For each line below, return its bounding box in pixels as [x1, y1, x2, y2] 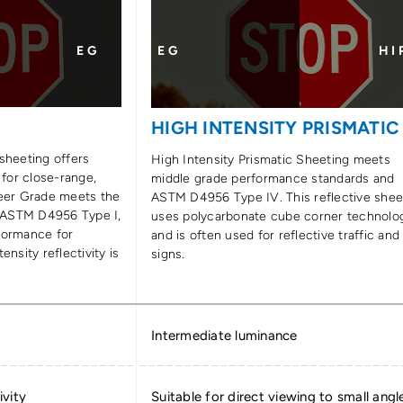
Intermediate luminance [151, 327, 298, 345]
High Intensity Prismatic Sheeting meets [151, 151, 390, 167]
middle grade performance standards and [151, 170, 395, 186]
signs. [151, 246, 185, 262]
